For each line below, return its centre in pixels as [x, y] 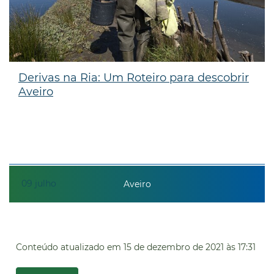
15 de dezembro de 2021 [174, 247]
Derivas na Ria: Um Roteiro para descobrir [134, 77]
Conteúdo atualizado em [68, 247]
